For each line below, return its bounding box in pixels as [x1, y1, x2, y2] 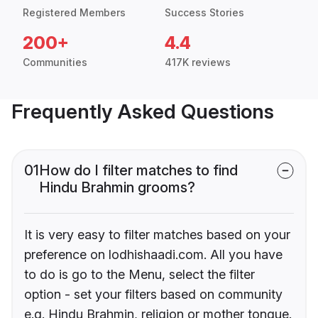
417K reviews [165, 56, 231, 69]
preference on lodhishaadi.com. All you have [24, 247, 283, 263]
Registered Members [23, 6, 126, 19]
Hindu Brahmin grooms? [39, 179, 195, 197]
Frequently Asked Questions [11, 99, 274, 124]
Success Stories [165, 6, 244, 19]
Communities [23, 56, 87, 69]
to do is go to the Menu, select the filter [24, 267, 255, 283]
